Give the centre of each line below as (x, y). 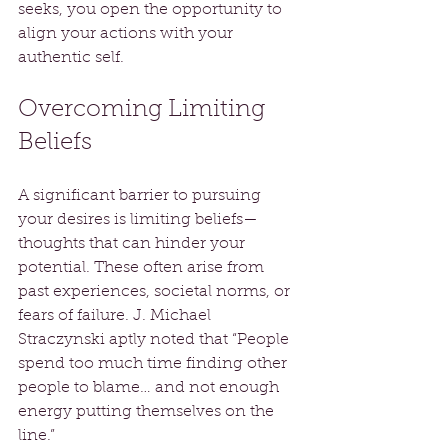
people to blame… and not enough (150, 387)
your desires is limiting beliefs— (138, 219)
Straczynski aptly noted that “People (155, 339)
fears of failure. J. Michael (116, 315)
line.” (38, 435)
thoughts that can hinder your (133, 243)
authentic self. (71, 57)
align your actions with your (127, 33)
